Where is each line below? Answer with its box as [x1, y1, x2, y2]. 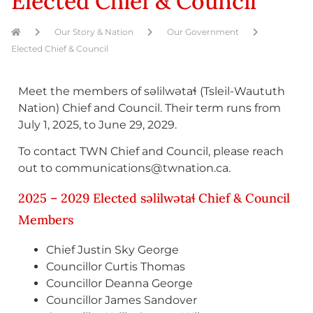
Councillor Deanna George [46, 276, 193, 290]
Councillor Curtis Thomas [46, 259, 185, 273]
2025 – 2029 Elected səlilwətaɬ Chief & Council [18, 189, 290, 206]
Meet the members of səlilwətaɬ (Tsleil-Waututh [18, 85, 285, 98]
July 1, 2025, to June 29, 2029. [18, 118, 177, 131]
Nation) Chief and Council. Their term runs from [18, 101, 281, 115]
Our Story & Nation [54, 27, 133, 37]
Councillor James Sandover [46, 293, 197, 307]
